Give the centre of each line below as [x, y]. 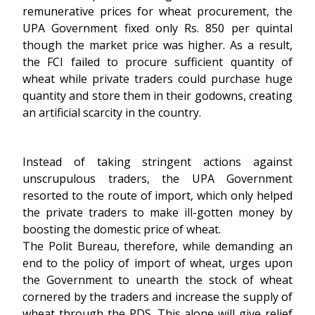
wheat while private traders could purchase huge [157, 79]
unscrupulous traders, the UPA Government [157, 179]
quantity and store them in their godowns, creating [157, 96]
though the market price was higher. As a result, [157, 45]
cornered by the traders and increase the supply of [157, 297]
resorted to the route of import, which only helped [157, 195]
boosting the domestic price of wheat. [122, 229]
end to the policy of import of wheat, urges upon [157, 263]
